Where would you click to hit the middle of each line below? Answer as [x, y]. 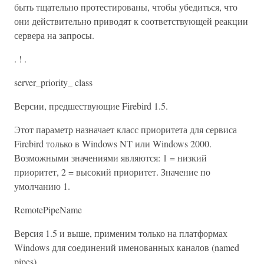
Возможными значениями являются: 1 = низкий [110, 158]
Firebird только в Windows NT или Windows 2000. [113, 143]
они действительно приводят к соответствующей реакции [131, 21]
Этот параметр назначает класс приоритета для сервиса [126, 129]
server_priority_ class [53, 82]
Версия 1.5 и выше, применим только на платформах [121, 233]
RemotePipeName [48, 209]
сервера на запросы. [54, 35]
